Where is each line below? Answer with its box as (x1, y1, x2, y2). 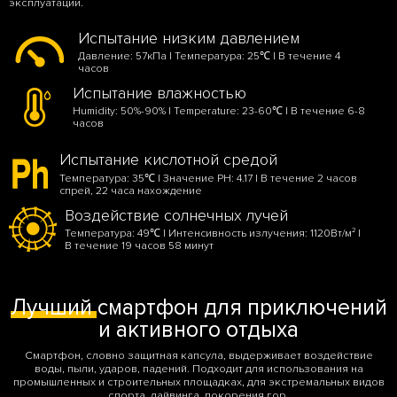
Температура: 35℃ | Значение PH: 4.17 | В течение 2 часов (59, 171, 358, 185)
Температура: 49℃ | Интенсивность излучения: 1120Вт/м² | (64, 226, 361, 240)
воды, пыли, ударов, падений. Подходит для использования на (34, 361, 363, 376)
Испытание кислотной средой (59, 150, 278, 170)
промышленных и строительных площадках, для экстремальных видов (12, 374, 385, 389)
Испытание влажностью (73, 82, 247, 103)
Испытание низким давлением (77, 27, 300, 48)
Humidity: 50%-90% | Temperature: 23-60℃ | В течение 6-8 (73, 105, 366, 119)
